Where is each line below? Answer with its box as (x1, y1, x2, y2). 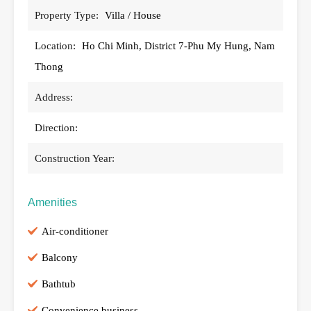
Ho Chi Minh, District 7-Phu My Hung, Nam (82, 40, 275, 51)
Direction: (35, 121, 78, 133)
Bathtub (42, 278, 76, 289)
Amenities (28, 196, 77, 208)
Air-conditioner (42, 225, 108, 237)
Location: (35, 40, 76, 51)
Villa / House (105, 9, 161, 21)
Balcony (42, 251, 78, 263)
